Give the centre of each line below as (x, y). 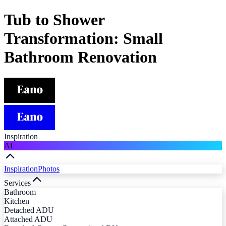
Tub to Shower (54, 20)
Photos (49, 168)
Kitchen (17, 201)
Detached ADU (29, 210)
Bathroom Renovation (80, 57)
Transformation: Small (83, 39)
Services (17, 183)
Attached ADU (28, 219)
